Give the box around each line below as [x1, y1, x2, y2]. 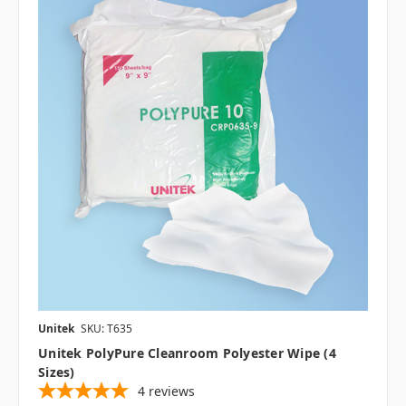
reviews [149, 382, 195, 401]
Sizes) [38, 363, 75, 382]
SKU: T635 [81, 321, 132, 337]
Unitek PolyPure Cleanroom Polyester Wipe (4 [38, 344, 336, 362]
